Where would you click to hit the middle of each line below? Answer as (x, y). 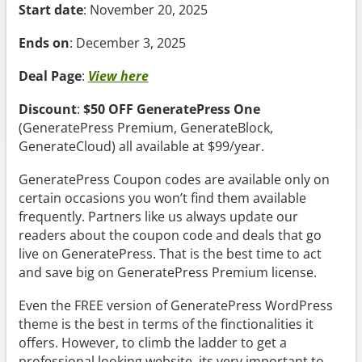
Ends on (44, 42)
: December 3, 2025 (127, 42)
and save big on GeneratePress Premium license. (167, 272)
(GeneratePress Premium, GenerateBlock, (145, 127)
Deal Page (50, 76)
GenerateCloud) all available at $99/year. (141, 146)
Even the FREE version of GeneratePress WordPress (175, 305)
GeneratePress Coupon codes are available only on (174, 179)
